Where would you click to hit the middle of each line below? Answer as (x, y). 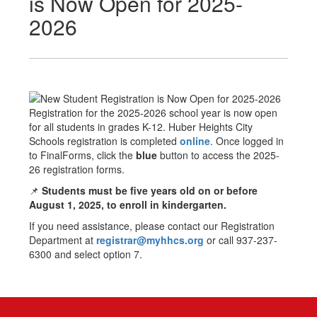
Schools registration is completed (104, 141)
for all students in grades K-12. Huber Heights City (141, 127)
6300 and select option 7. (86, 254)
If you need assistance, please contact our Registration (152, 226)
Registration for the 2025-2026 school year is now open (153, 113)
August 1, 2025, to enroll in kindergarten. (128, 205)
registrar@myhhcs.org (150, 240)
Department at (63, 240)
